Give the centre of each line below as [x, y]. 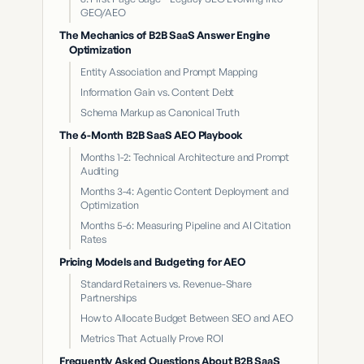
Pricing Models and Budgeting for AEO [152, 262]
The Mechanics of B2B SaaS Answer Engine [165, 35]
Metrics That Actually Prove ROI [152, 338]
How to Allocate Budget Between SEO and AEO [187, 318]
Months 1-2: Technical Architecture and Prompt [185, 157]
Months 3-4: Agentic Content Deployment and [184, 191]
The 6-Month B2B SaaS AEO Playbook [152, 135]
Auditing [100, 171]
